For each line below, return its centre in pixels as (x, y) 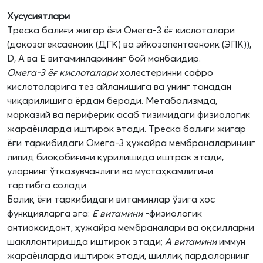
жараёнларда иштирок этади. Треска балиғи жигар (127, 129)
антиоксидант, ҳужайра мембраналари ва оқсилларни (131, 227)
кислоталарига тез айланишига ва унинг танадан (119, 87)
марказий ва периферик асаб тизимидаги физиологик (129, 115)
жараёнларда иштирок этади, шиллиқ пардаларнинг (128, 256)
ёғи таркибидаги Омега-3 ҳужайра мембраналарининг (131, 143)
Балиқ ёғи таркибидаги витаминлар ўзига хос (111, 199)
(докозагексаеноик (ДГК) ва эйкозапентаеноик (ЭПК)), (129, 44)
